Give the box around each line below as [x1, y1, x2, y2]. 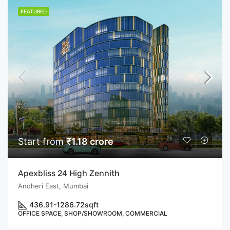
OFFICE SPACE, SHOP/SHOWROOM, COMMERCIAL [18, 209, 167, 217]
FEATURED [21, 8, 47, 14]
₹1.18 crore [66, 136, 113, 147]
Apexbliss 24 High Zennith [18, 168, 120, 178]
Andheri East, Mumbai [18, 181, 88, 190]
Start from [18, 136, 66, 147]
